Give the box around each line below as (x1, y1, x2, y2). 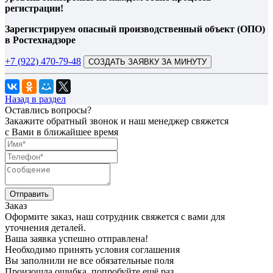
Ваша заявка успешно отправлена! (5, 233, 148, 244)
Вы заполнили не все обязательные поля (5, 255, 174, 266)
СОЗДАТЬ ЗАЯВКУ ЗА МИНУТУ (174, 57, 207, 66)
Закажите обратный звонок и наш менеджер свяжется (5, 115, 229, 126)
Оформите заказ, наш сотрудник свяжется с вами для (5, 211, 225, 222)
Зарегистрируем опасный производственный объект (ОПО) (5, 23, 265, 34)
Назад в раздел (5, 93, 66, 104)
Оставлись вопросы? (5, 104, 91, 115)
